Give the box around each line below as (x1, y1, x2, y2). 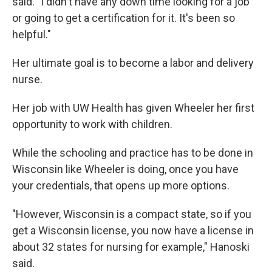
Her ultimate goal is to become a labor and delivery (12, 56, 254, 69)
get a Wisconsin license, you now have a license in (12, 224, 254, 237)
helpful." (12, 28, 51, 41)
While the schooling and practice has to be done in (12, 146, 253, 159)
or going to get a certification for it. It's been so (12, 12, 235, 24)
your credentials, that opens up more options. (12, 179, 229, 192)
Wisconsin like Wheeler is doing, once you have (12, 163, 239, 175)
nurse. (12, 73, 42, 86)
